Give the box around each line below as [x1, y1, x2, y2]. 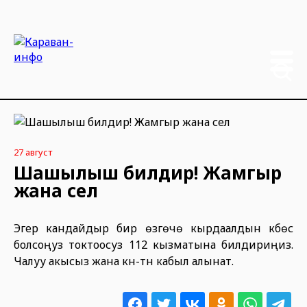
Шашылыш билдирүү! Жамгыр [14, 160, 282, 185]
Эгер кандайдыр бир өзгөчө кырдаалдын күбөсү [14, 221, 293, 236]
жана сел [14, 178, 98, 203]
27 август [14, 146, 52, 158]
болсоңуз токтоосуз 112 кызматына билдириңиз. [14, 237, 293, 252]
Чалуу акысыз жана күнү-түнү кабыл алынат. [14, 254, 234, 269]
